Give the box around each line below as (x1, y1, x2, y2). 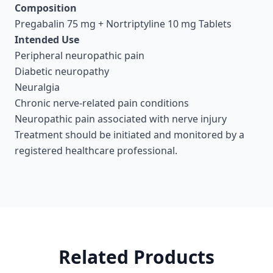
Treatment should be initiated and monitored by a (15, 128, 244, 141)
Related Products (58, 244, 214, 269)
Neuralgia (15, 80, 60, 94)
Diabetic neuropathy (15, 65, 109, 78)
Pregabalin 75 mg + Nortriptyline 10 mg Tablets (15, 17, 232, 30)
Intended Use (15, 33, 79, 46)
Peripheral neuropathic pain (15, 49, 144, 62)
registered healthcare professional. (15, 144, 177, 157)
